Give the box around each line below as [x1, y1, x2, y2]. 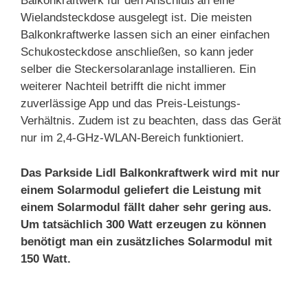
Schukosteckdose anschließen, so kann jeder [21, 45, 254, 58]
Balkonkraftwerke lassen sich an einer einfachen [21, 28, 269, 41]
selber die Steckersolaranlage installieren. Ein [21, 63, 256, 76]
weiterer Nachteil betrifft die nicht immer [21, 80, 226, 93]
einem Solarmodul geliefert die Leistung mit [21, 183, 261, 197]
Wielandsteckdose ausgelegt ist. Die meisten [21, 11, 252, 24]
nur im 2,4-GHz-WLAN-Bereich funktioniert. [21, 131, 244, 144]
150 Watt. [21, 252, 71, 265]
